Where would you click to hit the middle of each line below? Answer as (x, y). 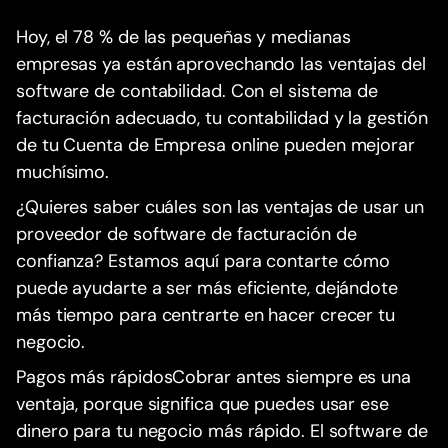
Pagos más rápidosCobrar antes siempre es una (214, 377)
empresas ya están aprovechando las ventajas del (221, 64)
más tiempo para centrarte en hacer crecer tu (206, 315)
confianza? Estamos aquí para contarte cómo (203, 261)
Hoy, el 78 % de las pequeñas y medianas (183, 37)
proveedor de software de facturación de (186, 234)
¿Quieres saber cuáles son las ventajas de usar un (220, 207)
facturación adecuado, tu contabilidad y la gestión (222, 118)
